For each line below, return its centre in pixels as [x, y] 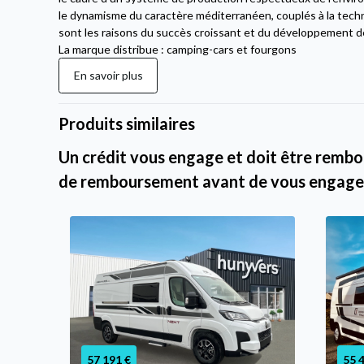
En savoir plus [108, 76]
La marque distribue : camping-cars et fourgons [178, 49]
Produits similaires [127, 123]
